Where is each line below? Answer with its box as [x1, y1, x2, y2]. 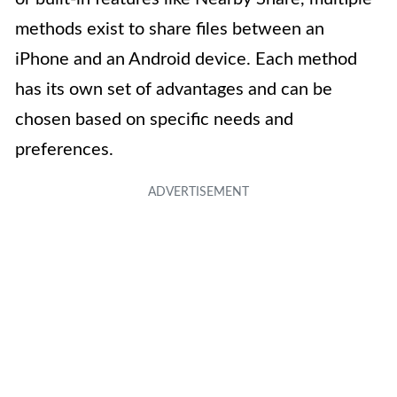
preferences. [15, 140, 113, 159]
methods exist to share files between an [15, 19, 324, 38]
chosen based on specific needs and [15, 110, 293, 128]
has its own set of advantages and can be [15, 80, 332, 98]
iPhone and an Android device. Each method [15, 50, 357, 68]
